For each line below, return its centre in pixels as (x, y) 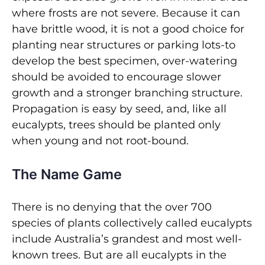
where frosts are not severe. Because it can (126, 13)
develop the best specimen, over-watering (125, 61)
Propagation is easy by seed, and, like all (119, 109)
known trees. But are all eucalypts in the (119, 255)
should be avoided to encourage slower (117, 77)
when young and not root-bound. (100, 141)
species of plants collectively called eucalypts (132, 223)
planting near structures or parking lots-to (124, 45)
